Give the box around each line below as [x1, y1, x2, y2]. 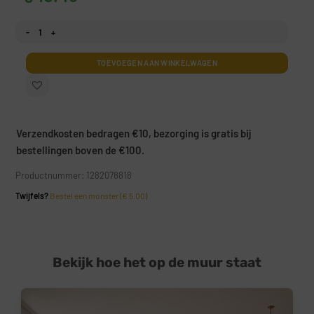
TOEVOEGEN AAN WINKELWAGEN [96, 58, 218, 68]
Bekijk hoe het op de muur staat [53, 254, 261, 271]
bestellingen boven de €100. [16, 144, 145, 157]
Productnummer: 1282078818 [15, 170, 132, 182]
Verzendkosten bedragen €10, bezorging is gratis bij [16, 127, 252, 140]
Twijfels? [15, 191, 50, 201]
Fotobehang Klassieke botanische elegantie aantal [15, 21, 192, 32]
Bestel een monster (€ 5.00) [50, 191, 148, 201]
